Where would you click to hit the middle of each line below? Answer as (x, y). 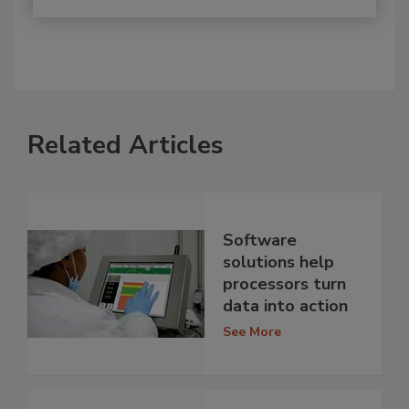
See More (252, 331)
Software (260, 240)
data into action (285, 305)
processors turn (284, 283)
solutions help (278, 262)
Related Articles (126, 146)
